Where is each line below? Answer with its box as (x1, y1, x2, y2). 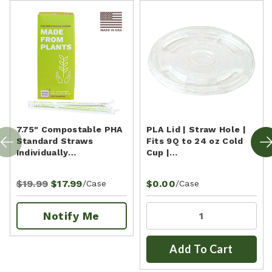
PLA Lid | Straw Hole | (146, 124, 246, 134)
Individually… (16, 147, 76, 157)
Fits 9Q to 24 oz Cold (146, 135, 243, 146)
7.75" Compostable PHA (16, 124, 123, 134)
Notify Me (43, 209, 100, 222)
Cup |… (146, 147, 178, 157)
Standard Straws (16, 135, 93, 146)
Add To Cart (169, 242, 233, 256)
